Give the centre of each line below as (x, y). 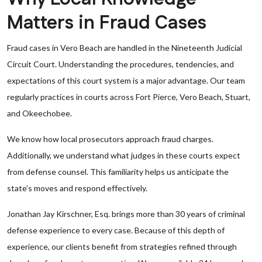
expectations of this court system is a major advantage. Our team (126, 80)
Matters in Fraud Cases (107, 23)
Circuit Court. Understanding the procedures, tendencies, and (120, 64)
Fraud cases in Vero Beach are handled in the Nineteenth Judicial (125, 48)
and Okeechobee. (39, 113)
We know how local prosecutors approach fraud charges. (110, 139)
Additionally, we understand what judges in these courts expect (124, 155)
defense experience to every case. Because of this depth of (116, 230)
